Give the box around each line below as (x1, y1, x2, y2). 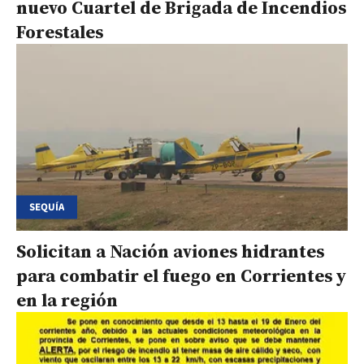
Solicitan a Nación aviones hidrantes (16, 239, 324, 264)
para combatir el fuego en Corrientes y (16, 263, 346, 288)
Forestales (16, 19, 103, 45)
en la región (16, 288, 118, 313)
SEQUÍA (29, 199, 64, 214)
